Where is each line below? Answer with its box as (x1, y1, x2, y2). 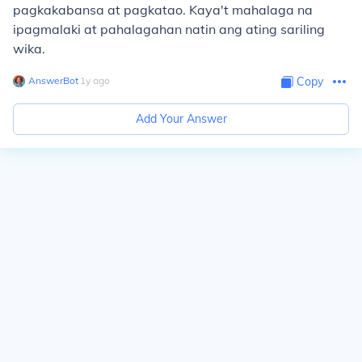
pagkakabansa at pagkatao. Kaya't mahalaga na (13, 2, 313, 18)
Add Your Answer (135, 112, 227, 126)
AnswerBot (28, 74, 78, 86)
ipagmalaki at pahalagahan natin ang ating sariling (13, 21, 325, 37)
